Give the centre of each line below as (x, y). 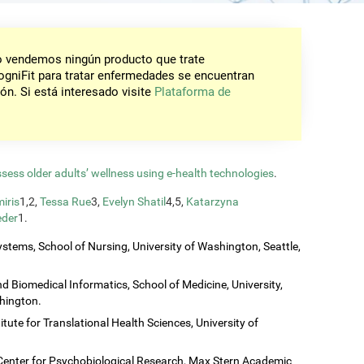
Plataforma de (193, 92)
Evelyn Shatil (134, 201)
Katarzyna (212, 201)
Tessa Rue (65, 201)
